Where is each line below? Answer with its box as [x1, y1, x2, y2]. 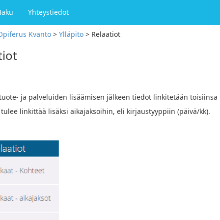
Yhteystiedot [28, 7, 69, 17]
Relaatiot [91, 29, 120, 39]
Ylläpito [59, 29, 83, 39]
